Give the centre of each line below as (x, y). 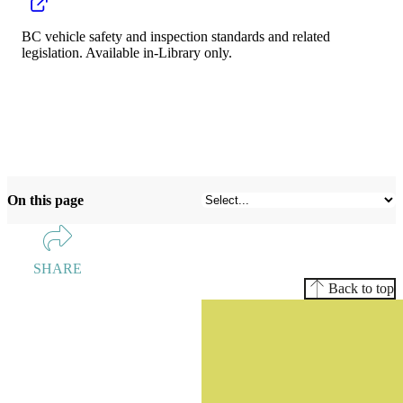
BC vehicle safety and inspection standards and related (176, 36)
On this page (45, 200)
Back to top (361, 288)
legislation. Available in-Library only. (127, 52)
